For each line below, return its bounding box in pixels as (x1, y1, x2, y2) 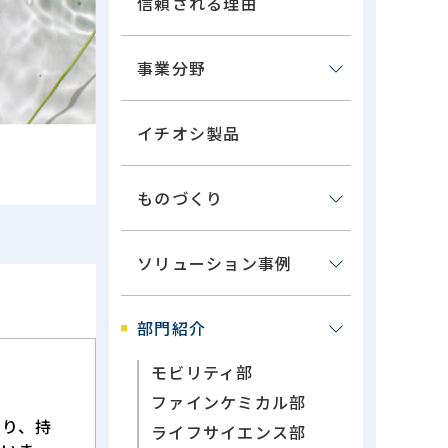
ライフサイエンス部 (151, 420, 307, 444)
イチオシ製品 (137, 121, 241, 145)
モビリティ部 (151, 360, 254, 384)
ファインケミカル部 (151, 390, 307, 414)
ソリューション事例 (137, 251, 293, 275)
